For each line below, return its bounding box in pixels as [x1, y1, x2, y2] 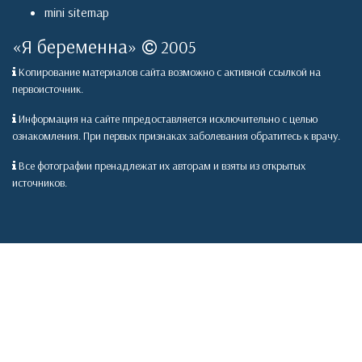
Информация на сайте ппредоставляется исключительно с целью [16, 112, 318, 127]
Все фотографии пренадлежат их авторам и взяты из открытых [16, 158, 305, 174]
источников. [12, 175, 67, 191]
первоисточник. [12, 82, 83, 97]
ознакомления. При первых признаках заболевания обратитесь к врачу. [12, 128, 340, 144]
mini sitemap [44, 4, 109, 21]
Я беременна [22, 34, 128, 59]
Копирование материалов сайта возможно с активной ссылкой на [16, 65, 321, 80]
